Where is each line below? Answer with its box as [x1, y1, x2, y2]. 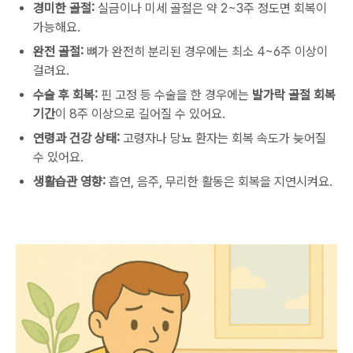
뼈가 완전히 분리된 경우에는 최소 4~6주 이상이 [84, 44, 328, 59]
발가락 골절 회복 [252, 87, 336, 102]
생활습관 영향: [33, 174, 106, 189]
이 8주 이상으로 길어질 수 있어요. [55, 106, 225, 121]
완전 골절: [33, 44, 84, 59]
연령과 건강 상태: [33, 131, 120, 146]
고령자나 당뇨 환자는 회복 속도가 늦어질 [120, 131, 326, 146]
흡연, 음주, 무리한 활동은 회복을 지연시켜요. [106, 174, 333, 189]
